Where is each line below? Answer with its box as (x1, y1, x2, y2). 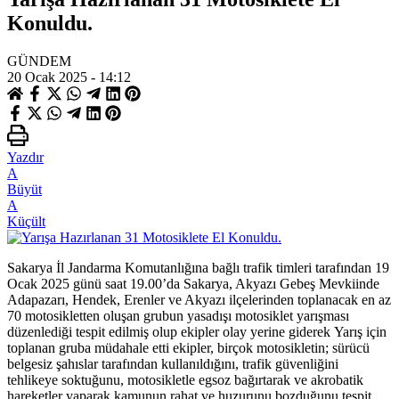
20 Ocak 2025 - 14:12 (7, 69, 131, 85)
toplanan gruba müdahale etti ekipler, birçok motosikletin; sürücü (7, 339, 370, 355)
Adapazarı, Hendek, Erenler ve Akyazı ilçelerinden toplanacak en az (7, 291, 391, 307)
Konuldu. (7, 11, 93, 35)
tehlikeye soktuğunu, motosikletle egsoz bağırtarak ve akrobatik (7, 371, 363, 387)
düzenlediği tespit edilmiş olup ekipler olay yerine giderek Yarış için (7, 323, 387, 339)
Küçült (7, 213, 45, 229)
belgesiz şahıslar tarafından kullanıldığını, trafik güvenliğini (7, 355, 338, 371)
